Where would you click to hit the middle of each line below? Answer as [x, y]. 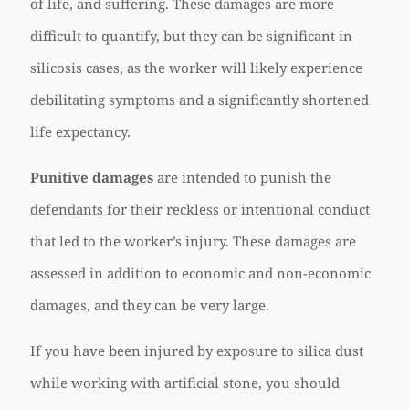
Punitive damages [92, 177]
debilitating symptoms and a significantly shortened [199, 100]
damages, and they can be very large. [150, 305]
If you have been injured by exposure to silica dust [197, 351]
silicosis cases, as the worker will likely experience [196, 68]
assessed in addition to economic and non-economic [200, 273]
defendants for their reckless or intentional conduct [200, 209]
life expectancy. [80, 131]
